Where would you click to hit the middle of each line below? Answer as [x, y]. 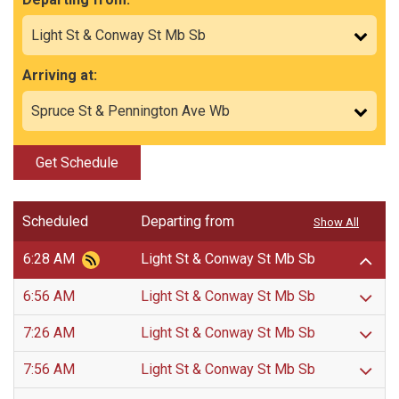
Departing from [187, 222]
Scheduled [55, 222]
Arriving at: [60, 76]
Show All [336, 223]
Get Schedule [77, 163]
